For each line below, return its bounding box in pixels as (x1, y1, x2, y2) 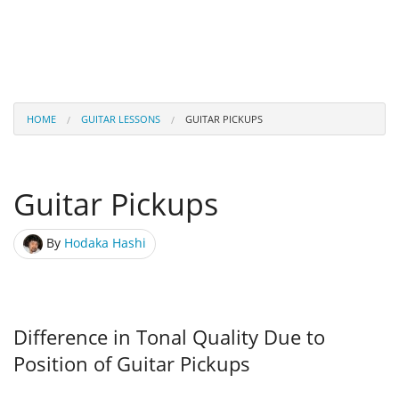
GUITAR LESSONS (81, 112, 160, 126)
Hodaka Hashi (64, 233, 146, 251)
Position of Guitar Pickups (13, 350, 250, 377)
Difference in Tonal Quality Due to (13, 323, 325, 350)
